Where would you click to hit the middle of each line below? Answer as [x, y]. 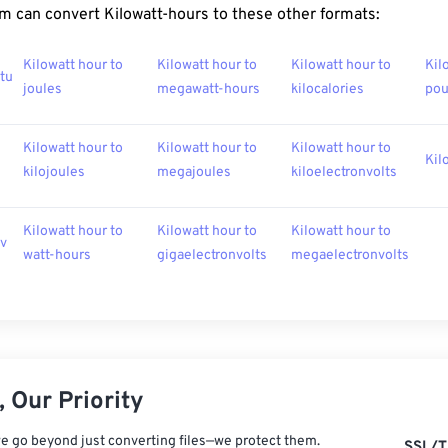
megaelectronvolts [350, 256]
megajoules [194, 173]
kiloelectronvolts [344, 173]
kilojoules [54, 173]
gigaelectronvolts [212, 256]
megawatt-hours [208, 90]
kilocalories [327, 90]
